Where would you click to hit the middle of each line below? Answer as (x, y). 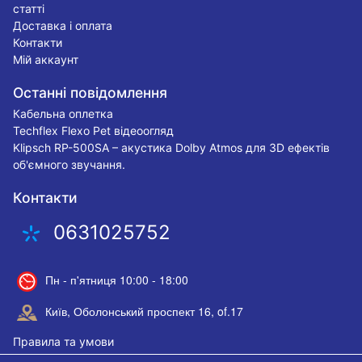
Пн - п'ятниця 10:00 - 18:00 (117, 279)
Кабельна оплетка (63, 113)
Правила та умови (64, 342)
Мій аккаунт (46, 59)
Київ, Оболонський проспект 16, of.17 (145, 311)
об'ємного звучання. (69, 164)
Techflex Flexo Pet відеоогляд (94, 130)
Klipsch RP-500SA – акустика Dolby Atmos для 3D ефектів (172, 147)
